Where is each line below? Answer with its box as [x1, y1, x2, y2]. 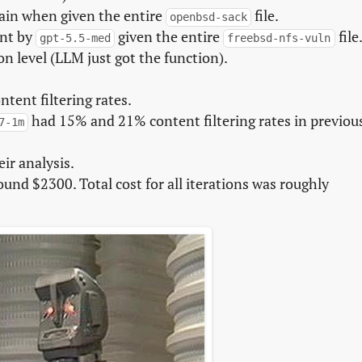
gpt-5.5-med [39, 31, 111, 44]
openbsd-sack [169, 10, 247, 23]
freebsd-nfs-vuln [227, 31, 331, 44]
